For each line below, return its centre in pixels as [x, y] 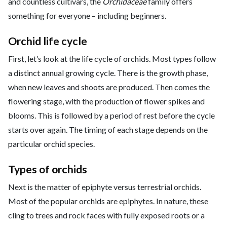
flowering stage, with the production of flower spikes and [106, 101]
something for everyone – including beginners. [87, 16]
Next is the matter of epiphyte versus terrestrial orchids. [105, 187]
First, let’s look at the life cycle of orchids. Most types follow [112, 59]
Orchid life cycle [48, 41]
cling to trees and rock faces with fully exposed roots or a [106, 215]
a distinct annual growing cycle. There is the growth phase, [108, 73]
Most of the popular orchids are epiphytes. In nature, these [108, 201]
